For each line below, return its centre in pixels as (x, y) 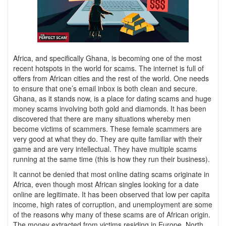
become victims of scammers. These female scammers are (107, 129)
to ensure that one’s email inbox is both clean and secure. (105, 89)
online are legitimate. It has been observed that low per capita (111, 194)
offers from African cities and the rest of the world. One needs (111, 78)
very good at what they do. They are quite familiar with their (108, 139)
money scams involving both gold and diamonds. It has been (110, 109)
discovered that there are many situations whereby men (102, 119)
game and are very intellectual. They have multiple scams (105, 149)
